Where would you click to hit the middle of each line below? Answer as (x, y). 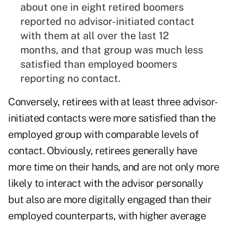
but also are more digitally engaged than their (110, 200)
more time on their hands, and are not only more (114, 167)
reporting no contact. (70, 79)
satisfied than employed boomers (99, 64)
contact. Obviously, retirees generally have (103, 151)
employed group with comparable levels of (103, 135)
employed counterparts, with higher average (107, 216)
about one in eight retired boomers (102, 7)
